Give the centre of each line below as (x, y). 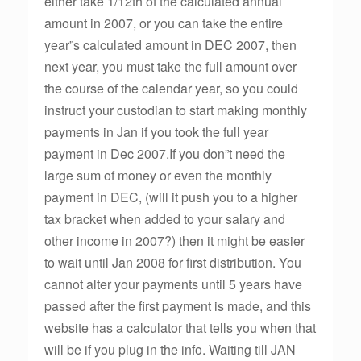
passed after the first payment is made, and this (178, 306)
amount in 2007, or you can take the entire (164, 23)
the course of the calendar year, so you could (171, 88)
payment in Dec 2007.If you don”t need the (165, 154)
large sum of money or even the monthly (158, 175)
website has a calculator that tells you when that (180, 328)
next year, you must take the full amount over (170, 66)
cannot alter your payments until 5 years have (173, 284)
